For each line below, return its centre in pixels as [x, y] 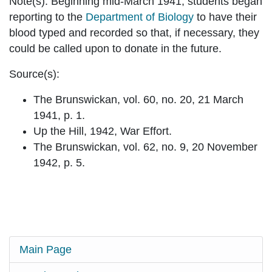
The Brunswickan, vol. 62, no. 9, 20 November [145, 147]
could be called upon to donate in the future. [115, 49]
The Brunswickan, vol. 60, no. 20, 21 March [138, 100]
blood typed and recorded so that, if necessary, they [134, 33]
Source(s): [34, 74]
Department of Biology [140, 17]
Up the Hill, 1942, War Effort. [103, 131]
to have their [225, 17]
